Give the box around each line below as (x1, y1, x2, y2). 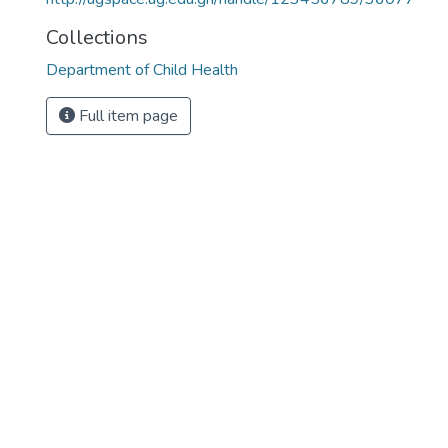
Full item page (75, 105, 178, 127)
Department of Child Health (46, 59, 238, 81)
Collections (46, 24, 148, 51)
